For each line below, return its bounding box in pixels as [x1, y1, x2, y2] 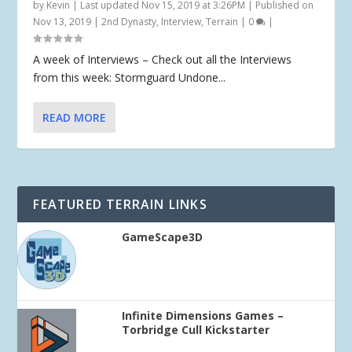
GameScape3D [122, 229, 203, 244]
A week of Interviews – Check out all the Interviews [33, 51, 292, 67]
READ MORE [42, 109, 107, 125]
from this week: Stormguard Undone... [33, 69, 226, 85]
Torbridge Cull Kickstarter [122, 321, 270, 337]
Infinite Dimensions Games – [122, 307, 284, 323]
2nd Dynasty [101, 14, 157, 28]
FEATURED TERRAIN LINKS [33, 195, 207, 213]
